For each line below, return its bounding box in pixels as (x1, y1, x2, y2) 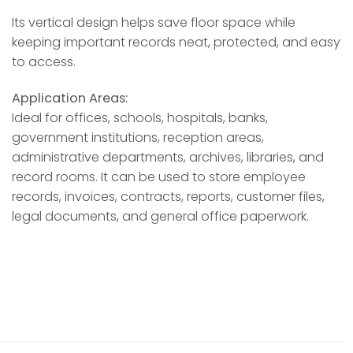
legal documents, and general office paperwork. (12, 206, 309, 225)
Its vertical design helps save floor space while (12, 13, 295, 32)
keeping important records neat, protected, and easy (12, 32, 340, 51)
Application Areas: (12, 88, 128, 107)
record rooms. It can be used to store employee (12, 167, 306, 186)
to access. (12, 52, 76, 71)
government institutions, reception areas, (12, 128, 264, 147)
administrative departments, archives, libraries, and (12, 147, 324, 166)
